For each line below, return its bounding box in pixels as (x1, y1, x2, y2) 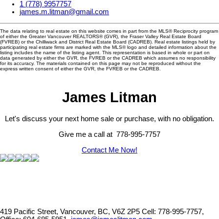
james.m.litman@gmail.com (20, 8, 109, 16)
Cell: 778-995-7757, (142, 208, 204, 216)
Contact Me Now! (82, 146, 137, 154)
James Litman (62, 88, 157, 105)
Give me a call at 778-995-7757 (59, 131, 160, 139)
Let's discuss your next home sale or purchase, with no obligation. (5, 115, 214, 123)
